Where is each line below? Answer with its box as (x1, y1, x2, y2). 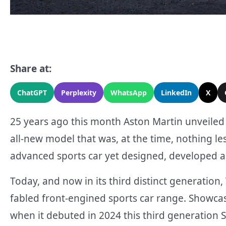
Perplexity (61, 88, 96, 98)
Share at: (10, 62, 51, 76)
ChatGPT (17, 88, 47, 98)
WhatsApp (110, 88, 147, 98)
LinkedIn (161, 88, 192, 98)
